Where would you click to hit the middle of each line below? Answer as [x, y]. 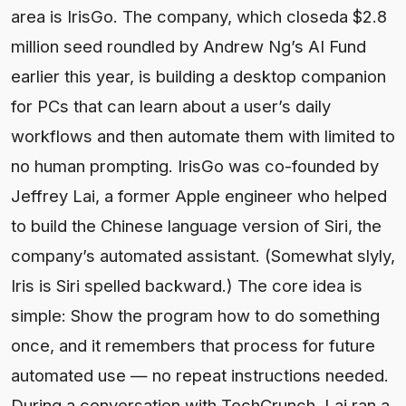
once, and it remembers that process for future [193, 345]
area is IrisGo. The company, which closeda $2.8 [199, 16]
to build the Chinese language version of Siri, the [196, 225]
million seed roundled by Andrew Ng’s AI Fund [188, 46]
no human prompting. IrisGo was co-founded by [195, 165]
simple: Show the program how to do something [195, 315]
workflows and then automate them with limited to [203, 135]
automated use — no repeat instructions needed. [200, 375]
